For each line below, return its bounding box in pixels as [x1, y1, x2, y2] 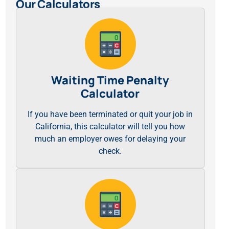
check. [99, 146, 122, 156]
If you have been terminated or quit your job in [28, 109, 193, 119]
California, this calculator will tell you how [35, 122, 186, 131]
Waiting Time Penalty [51, 73, 170, 88]
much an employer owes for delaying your [35, 134, 186, 144]
